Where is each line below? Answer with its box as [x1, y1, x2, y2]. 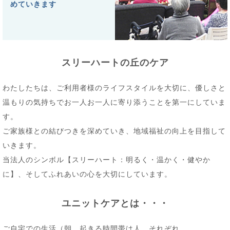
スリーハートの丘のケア [61, 57, 169, 68]
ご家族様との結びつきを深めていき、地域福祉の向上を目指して [3, 125, 226, 136]
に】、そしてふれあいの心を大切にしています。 [3, 168, 172, 179]
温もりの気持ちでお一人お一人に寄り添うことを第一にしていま [3, 96, 226, 107]
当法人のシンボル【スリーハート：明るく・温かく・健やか [3, 154, 210, 164]
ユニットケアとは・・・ [61, 198, 169, 208]
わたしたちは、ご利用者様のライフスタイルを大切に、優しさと [3, 82, 226, 92]
